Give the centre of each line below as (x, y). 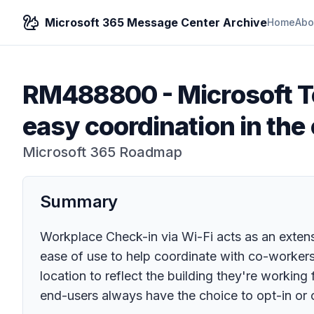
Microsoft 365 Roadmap (102, 152)
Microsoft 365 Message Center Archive (156, 22)
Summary (79, 202)
